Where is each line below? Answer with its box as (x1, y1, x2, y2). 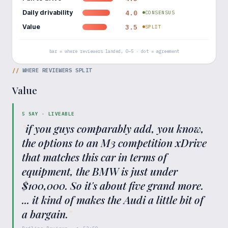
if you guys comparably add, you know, (25, 121, 204, 135)
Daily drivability (22, 8, 73, 16)
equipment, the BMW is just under (22, 163, 178, 178)
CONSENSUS (145, 9, 175, 16)
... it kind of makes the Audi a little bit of (22, 192, 204, 207)
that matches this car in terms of (22, 149, 167, 164)
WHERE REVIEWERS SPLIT (22, 66, 92, 74)
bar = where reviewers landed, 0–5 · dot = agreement (49, 48, 179, 54)
